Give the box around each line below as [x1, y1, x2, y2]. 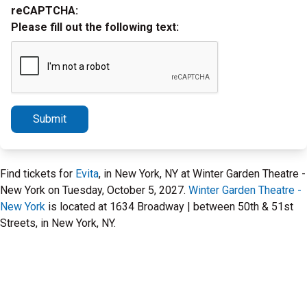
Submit [33, 112, 66, 125]
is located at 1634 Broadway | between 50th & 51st [45, 200, 293, 213]
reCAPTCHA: [11, 4, 78, 17]
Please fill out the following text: [11, 21, 179, 34]
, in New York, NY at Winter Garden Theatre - [99, 167, 306, 180]
